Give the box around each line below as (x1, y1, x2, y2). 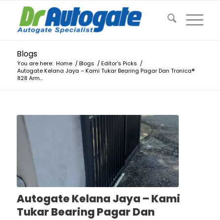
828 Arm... (17, 74, 43, 82)
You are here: (17, 59, 53, 67)
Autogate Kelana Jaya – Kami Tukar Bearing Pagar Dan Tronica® (17, 67, 194, 75)
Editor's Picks (101, 59, 137, 67)
